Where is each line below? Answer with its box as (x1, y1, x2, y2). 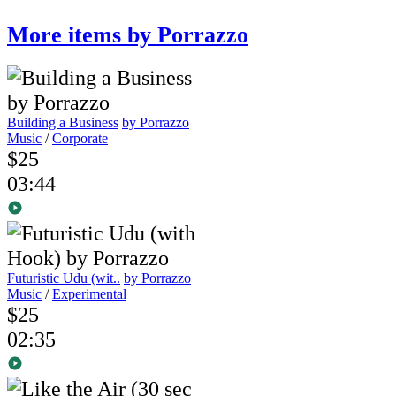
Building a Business (7, 114, 118, 130)
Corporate (52, 130, 108, 146)
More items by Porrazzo (7, 22, 248, 49)
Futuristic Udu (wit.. (7, 270, 120, 286)
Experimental (52, 286, 126, 301)
